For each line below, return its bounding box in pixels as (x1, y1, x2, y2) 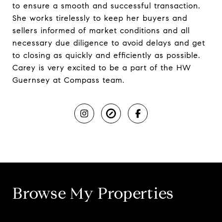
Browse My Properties (12, 183, 174, 203)
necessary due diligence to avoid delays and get (12, 38, 205, 48)
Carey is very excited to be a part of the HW (12, 62, 191, 72)
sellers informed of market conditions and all (12, 25, 190, 35)
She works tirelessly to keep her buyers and (12, 13, 187, 23)
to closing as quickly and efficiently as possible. (12, 50, 200, 60)
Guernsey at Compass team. (12, 75, 124, 85)
